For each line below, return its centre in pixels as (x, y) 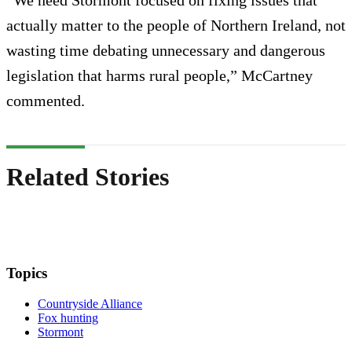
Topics (27, 273)
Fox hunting (68, 317)
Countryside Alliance (90, 303)
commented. (46, 101)
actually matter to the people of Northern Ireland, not (176, 26)
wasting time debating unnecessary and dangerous (166, 51)
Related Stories (88, 176)
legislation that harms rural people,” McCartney (159, 76)
